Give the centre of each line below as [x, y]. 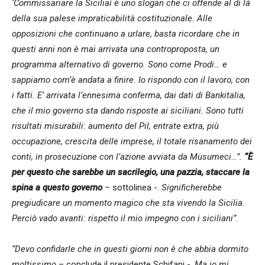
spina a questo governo [57, 187]
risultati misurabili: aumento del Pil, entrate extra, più [115, 126]
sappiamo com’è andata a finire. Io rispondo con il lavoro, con [131, 80]
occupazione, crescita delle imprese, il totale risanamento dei [132, 141]
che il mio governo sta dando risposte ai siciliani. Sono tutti [128, 110]
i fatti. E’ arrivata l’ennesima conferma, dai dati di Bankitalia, [129, 95]
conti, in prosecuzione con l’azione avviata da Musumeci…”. [128, 156]
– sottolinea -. [131, 187]
